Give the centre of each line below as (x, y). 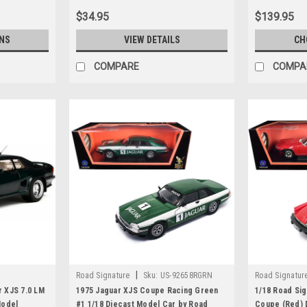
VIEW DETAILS (152, 39)
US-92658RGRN (186, 275)
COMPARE (116, 66)
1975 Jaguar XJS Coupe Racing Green (147, 290)
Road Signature (103, 275)
